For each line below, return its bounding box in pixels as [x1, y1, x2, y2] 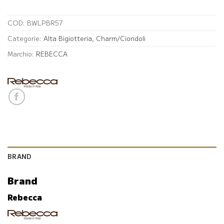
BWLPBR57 [27, 17, 63, 27]
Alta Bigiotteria [43, 33, 92, 43]
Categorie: [7, 33, 43, 43]
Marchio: [7, 48, 36, 58]
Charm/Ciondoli [96, 33, 145, 43]
